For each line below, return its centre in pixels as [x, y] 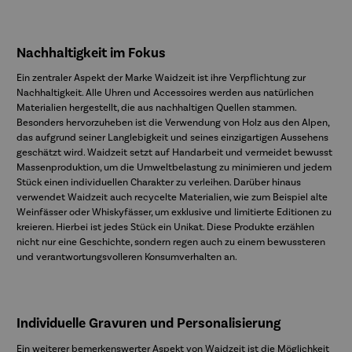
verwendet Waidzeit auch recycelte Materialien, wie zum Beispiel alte [172, 198]
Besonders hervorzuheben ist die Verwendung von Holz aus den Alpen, [173, 123]
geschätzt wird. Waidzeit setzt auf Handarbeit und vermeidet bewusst [174, 153]
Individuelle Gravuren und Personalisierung [150, 323]
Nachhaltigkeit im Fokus [93, 53]
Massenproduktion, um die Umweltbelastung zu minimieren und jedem [174, 168]
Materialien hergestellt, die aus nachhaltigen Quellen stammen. [156, 108]
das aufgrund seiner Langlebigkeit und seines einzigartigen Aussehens [172, 138]
